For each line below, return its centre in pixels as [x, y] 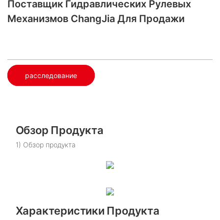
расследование [51, 75]
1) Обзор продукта [45, 145]
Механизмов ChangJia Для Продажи [96, 19]
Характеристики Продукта [87, 211]
